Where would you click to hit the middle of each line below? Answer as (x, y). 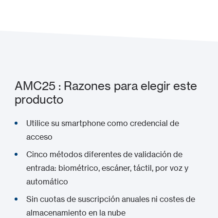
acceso (39, 137)
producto (39, 100)
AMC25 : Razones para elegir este (106, 86)
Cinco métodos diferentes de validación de (104, 154)
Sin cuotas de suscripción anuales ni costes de (111, 199)
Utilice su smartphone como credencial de (103, 123)
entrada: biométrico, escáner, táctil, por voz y (107, 168)
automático (47, 182)
